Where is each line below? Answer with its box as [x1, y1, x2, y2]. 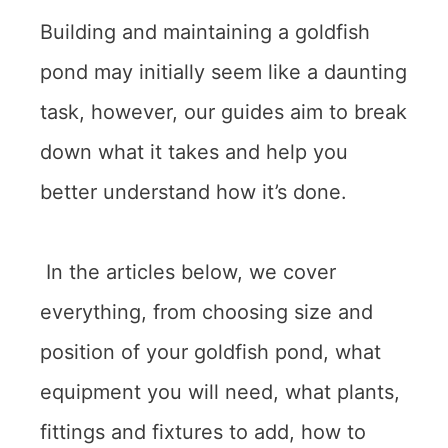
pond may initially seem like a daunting [40, 59, 407, 84]
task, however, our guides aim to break [40, 99, 407, 124]
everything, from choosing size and [40, 299, 373, 324]
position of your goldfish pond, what [40, 339, 381, 364]
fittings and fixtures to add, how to [40, 419, 366, 444]
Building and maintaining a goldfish [40, 19, 370, 44]
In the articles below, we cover [46, 259, 336, 284]
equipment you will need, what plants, [40, 379, 400, 404]
